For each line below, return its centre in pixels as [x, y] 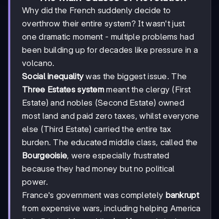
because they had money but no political [99, 169]
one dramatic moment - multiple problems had [108, 37]
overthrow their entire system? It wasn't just [104, 24]
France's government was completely [94, 195]
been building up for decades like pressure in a [110, 50]
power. [35, 182]
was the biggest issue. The [135, 77]
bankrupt [182, 195]
